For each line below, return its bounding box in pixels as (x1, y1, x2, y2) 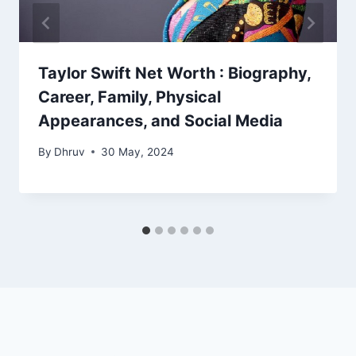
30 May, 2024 (101, 145, 175, 158)
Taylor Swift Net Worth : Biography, (38, 63, 311, 83)
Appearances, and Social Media (38, 110, 283, 130)
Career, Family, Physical (38, 87, 221, 106)
